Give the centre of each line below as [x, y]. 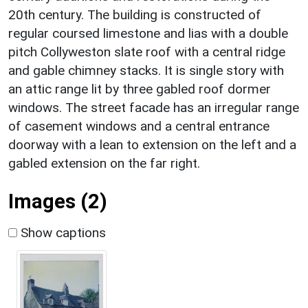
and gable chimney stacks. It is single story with [146, 70]
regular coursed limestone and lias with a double [148, 33]
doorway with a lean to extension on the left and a [152, 144]
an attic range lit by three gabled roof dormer [140, 89]
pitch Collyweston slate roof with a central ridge [147, 52]
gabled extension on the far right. [104, 163]
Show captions [62, 232]
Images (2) [58, 201]
